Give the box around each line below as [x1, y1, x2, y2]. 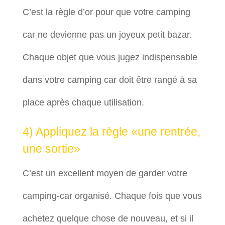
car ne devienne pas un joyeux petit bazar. [22, 30, 192, 40]
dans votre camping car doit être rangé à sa [22, 75, 197, 85]
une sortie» [22, 142, 80, 155]
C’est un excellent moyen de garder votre [22, 168, 187, 178]
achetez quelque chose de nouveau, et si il [22, 213, 193, 223]
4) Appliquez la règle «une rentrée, [22, 125, 200, 138]
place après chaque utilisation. [22, 97, 144, 107]
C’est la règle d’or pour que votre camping [22, 7, 190, 17]
